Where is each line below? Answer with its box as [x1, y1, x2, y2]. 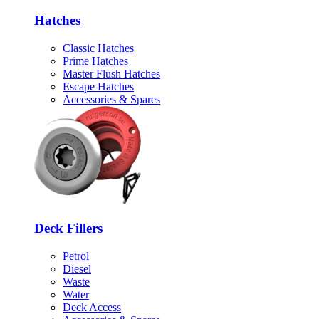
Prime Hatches [63, 55, 128, 68]
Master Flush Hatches [63, 68, 160, 80]
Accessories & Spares [63, 93, 160, 106]
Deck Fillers [34, 220, 103, 236]
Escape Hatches [63, 80, 134, 93]
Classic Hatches [63, 42, 134, 55]
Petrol [63, 249, 89, 262]
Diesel [63, 262, 91, 275]
